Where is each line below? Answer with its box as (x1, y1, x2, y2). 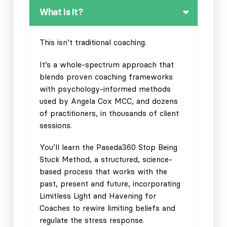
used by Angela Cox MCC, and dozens (39, 96, 178, 106)
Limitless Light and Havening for (39, 191, 156, 201)
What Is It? (39, 6, 83, 18)
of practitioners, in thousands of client (39, 108, 179, 118)
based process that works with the (39, 167, 167, 177)
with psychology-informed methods (39, 84, 171, 94)
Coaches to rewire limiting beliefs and (39, 203, 175, 213)
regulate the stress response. (39, 215, 144, 225)
